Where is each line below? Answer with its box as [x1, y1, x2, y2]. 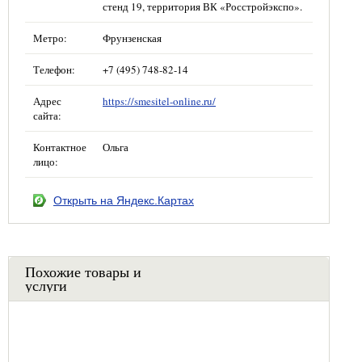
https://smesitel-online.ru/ [103, 94, 216, 108]
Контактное [33, 140, 86, 154]
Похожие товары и [25, 262, 141, 281]
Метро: [33, 31, 67, 45]
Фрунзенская [103, 31, 162, 45]
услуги [25, 276, 67, 295]
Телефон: [33, 62, 75, 77]
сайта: [33, 108, 61, 123]
